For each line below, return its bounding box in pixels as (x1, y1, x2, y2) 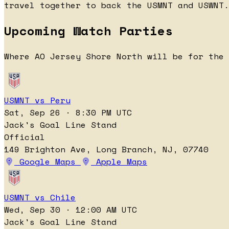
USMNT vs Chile (4, 191, 76, 204)
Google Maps (14, 155, 81, 168)
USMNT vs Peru (4, 94, 71, 107)
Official (4, 131, 45, 144)
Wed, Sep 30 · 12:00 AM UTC (4, 203, 137, 216)
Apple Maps (91, 155, 147, 168)
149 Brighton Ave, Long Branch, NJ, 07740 (4, 143, 209, 156)
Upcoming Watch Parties (4, 21, 173, 40)
